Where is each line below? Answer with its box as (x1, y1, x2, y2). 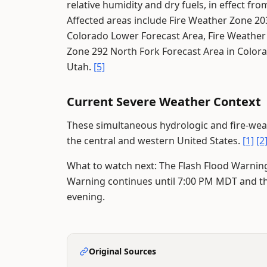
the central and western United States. (67, 134, 243, 147)
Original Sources (89, 246, 156, 257)
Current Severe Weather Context (67, 94, 261, 110)
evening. (67, 190, 105, 203)
